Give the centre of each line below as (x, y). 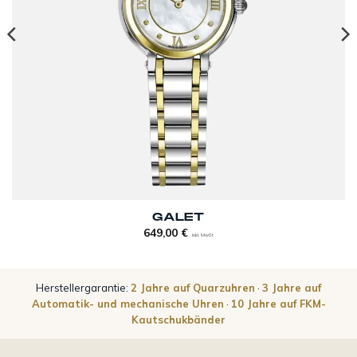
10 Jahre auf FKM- (278, 303)
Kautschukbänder (178, 319)
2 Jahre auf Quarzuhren (193, 287)
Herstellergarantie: (83, 287)
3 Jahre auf (292, 287)
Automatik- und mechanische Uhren (127, 303)
